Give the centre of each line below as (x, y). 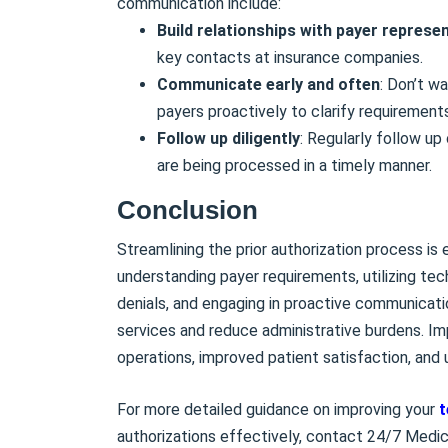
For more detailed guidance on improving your (278, 409)
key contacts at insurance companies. (290, 57)
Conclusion (187, 209)
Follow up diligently (228, 138)
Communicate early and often (268, 84)
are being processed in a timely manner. (294, 165)
